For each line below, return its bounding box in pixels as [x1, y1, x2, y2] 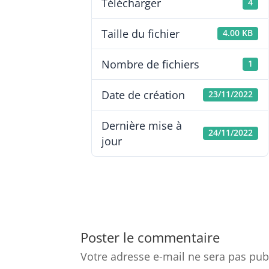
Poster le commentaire [80, 228, 220, 246]
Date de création [101, 88, 186, 102]
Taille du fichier [101, 26, 180, 41]
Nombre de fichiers [101, 57, 200, 71]
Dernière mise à [101, 118, 183, 133]
